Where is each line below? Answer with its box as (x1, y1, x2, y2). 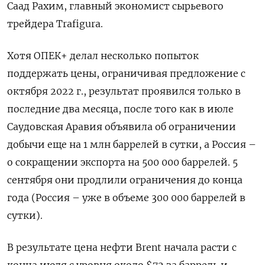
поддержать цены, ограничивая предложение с (7, 67, 245, 79)
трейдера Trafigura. (7, 17, 103, 30)
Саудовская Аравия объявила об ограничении (7, 120, 236, 132)
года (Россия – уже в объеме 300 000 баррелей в (7, 191, 245, 203)
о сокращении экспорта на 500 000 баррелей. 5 (7, 156, 238, 168)
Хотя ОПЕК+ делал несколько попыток (7, 49, 199, 62)
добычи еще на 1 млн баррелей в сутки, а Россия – (7, 138, 256, 150)
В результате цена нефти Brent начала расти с (7, 241, 237, 253)
